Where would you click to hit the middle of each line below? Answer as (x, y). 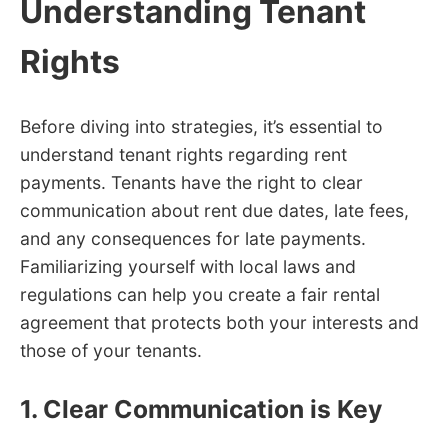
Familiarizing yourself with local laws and (188, 266)
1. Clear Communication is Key (201, 408)
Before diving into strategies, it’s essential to (201, 126)
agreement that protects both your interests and (219, 322)
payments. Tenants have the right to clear (191, 182)
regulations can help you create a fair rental (200, 294)
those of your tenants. (111, 350)
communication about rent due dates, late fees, (214, 210)
